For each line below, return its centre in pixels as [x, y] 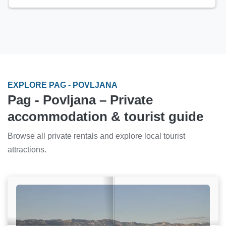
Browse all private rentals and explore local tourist [96, 136]
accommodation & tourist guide [105, 116]
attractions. [27, 149]
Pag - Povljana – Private [80, 100]
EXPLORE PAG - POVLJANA [63, 85]
